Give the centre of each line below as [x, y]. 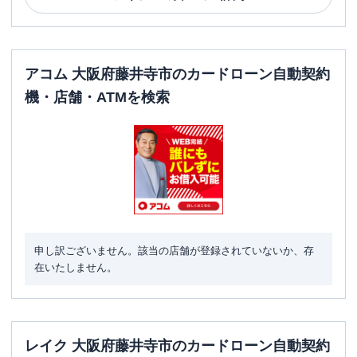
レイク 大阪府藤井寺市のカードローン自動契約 [177, 346]
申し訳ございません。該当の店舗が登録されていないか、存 [174, 251]
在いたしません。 [76, 267]
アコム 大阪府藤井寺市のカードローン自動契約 [177, 74]
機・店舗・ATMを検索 [97, 97]
